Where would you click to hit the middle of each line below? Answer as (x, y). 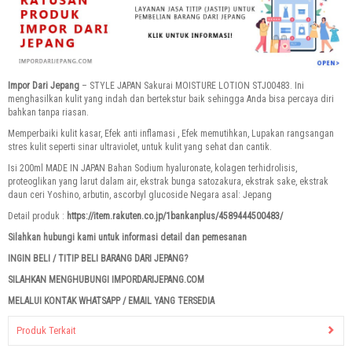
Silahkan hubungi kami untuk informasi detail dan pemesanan (127, 238)
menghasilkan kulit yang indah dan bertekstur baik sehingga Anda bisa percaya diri (171, 99)
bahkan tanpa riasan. (48, 113)
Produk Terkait (46, 331)
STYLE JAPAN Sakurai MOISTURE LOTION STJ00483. (192, 86)
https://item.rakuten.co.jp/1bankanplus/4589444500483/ (175, 216)
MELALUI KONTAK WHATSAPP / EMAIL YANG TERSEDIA (111, 301)
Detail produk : (37, 216)
